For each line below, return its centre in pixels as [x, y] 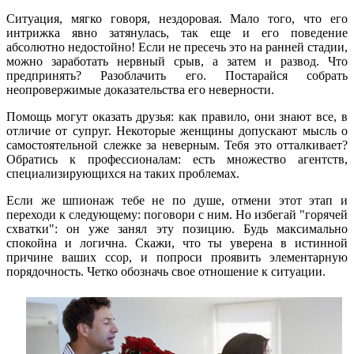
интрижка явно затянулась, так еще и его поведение [177, 32]
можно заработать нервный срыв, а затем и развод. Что [177, 61]
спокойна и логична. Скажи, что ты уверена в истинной [177, 243]
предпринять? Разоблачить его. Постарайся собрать [177, 75]
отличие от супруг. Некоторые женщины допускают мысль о [177, 130]
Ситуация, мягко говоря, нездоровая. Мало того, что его [177, 18]
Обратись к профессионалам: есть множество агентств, [177, 159]
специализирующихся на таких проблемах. [123, 173]
